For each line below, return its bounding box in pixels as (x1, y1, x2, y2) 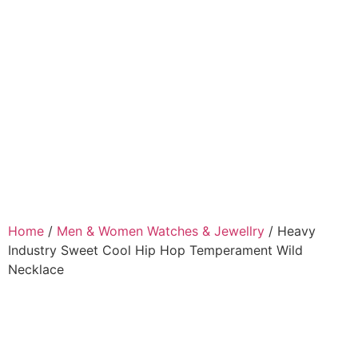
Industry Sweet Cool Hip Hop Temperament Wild (8, 242, 303, 259)
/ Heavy (265, 223, 316, 240)
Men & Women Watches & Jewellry (57, 223, 265, 240)
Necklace (8, 261, 64, 278)
